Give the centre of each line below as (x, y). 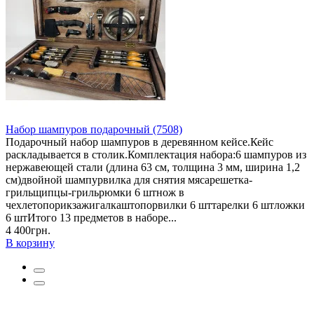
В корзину (30, 243)
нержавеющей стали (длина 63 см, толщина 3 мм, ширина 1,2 (153, 167)
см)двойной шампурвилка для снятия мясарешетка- (129, 179)
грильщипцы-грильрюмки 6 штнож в (95, 192)
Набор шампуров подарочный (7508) (94, 129)
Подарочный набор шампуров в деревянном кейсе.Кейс (139, 142)
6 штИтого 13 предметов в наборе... (91, 217)
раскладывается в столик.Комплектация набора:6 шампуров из (156, 154)
